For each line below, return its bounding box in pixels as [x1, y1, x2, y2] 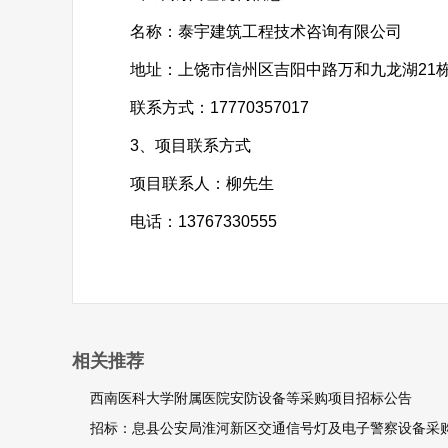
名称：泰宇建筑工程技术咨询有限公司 [98, 23, 402, 40]
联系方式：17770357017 [98, 99, 309, 116]
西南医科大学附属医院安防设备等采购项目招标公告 [89, 390, 412, 406]
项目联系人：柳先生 [98, 175, 274, 192]
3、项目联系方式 [98, 137, 251, 154]
